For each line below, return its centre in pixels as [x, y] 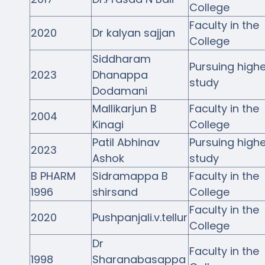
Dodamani [119, 91]
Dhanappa [120, 75]
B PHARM [53, 176]
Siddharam [121, 59]
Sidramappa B [130, 176]
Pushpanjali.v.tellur [140, 217]
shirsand [115, 192]
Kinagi [108, 124]
